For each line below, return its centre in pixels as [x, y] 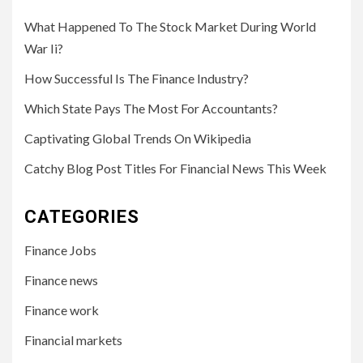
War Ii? [44, 48]
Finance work [62, 310]
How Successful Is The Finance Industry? [137, 78]
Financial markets [73, 340]
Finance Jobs [60, 250]
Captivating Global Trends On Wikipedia [138, 138]
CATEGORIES [82, 217]
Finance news [61, 280]
